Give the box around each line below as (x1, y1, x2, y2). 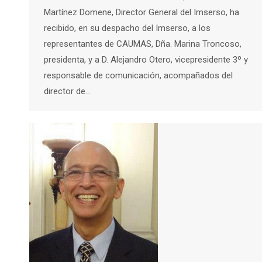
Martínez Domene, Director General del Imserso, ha (44, 6, 239, 18)
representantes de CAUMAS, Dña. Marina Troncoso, (44, 38, 242, 49)
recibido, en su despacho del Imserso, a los (44, 22, 211, 33)
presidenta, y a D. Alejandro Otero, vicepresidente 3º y (44, 54, 248, 65)
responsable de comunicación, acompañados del (44, 70, 233, 81)
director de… (44, 85, 91, 96)
